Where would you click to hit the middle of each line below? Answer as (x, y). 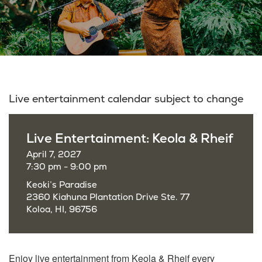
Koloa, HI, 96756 (62, 210)
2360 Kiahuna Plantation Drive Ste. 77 (108, 197)
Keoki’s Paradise (62, 185)
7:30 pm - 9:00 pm (67, 167)
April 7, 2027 (54, 155)
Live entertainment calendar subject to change (126, 99)
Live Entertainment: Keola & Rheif (130, 139)
